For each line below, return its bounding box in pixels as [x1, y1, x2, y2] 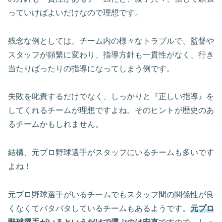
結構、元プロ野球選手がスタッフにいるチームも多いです [8, 148, 214, 157]
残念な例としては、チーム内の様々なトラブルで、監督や [8, 36, 214, 45]
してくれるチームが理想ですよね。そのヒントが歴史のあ [8, 106, 214, 115]
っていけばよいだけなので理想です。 [8, 8, 143, 17]
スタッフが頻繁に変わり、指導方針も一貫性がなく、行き [8, 50, 214, 59]
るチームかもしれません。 [8, 120, 103, 129]
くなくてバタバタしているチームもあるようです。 [8, 204, 190, 213]
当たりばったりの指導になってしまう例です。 [8, 64, 174, 73]
